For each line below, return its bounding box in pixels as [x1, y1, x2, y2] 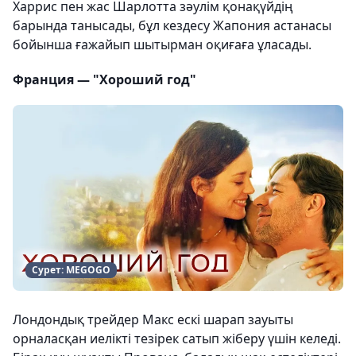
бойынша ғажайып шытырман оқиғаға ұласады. [13, 36, 311, 53]
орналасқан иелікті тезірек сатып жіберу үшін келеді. [13, 330, 341, 347]
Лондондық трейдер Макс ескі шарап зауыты [13, 311, 293, 328]
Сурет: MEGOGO [32, 263, 110, 277]
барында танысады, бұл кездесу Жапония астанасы [13, 17, 331, 34]
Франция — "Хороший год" [13, 71, 196, 88]
